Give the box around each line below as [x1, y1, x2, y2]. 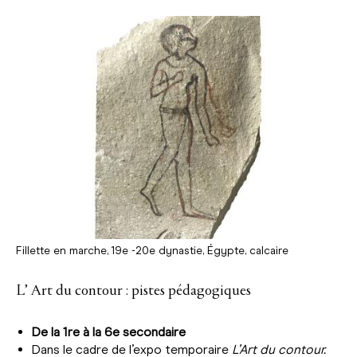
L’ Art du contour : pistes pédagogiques [16, 283, 251, 299]
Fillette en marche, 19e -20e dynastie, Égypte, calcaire [16, 244, 288, 257]
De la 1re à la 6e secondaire [32, 324, 186, 339]
